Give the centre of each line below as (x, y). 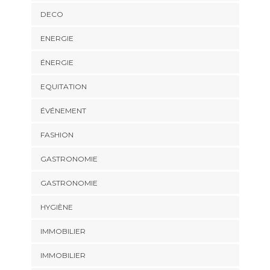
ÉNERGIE (57, 63)
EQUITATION (63, 87)
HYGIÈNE (56, 207)
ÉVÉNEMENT (63, 111)
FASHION (57, 135)
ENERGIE (57, 39)
